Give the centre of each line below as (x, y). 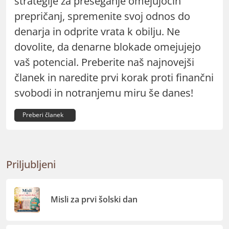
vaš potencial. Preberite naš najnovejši (104, 62)
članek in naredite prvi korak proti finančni (114, 77)
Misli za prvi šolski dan (94, 200)
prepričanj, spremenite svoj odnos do (102, 16)
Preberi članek (43, 115)
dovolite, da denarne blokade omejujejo (108, 47)
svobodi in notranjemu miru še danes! (104, 93)
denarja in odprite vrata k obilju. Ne (97, 31)
